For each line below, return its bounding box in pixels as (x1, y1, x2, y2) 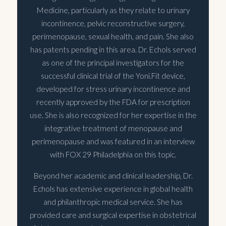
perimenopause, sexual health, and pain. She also (32, 31, 194, 41)
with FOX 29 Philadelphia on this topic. (50, 149, 176, 159)
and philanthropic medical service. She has (43, 197, 183, 206)
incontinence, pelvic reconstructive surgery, (41, 18, 185, 28)
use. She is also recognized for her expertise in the (29, 110, 197, 120)
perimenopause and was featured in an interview (31, 136, 195, 146)
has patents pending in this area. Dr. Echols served (30, 44, 196, 54)
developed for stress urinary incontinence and (36, 84, 190, 93)
